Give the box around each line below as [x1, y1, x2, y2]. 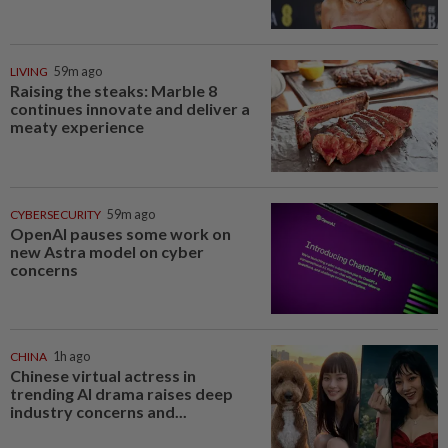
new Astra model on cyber [10, 241, 204, 261]
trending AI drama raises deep [10, 384, 233, 404]
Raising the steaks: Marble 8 [10, 81, 217, 101]
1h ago [53, 349, 90, 365]
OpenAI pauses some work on [10, 223, 231, 243]
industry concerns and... [10, 402, 187, 422]
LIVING [10, 64, 48, 80]
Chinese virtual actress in [10, 366, 196, 386]
